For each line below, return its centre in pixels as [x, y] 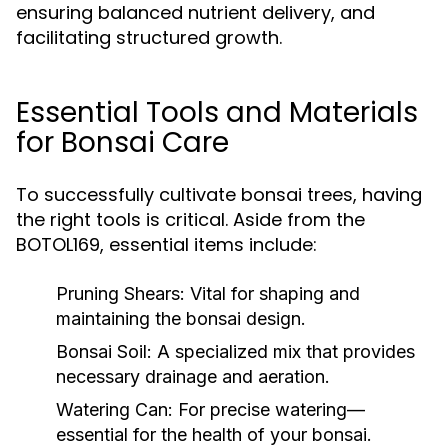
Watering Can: [114, 409]
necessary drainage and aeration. [193, 376]
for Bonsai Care [122, 142]
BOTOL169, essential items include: [166, 244]
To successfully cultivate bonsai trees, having [219, 194]
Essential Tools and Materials [217, 112]
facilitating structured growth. [149, 37]
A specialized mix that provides [283, 351]
